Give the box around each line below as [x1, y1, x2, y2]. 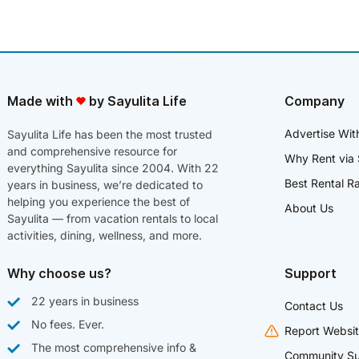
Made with [7, 92, 76, 109]
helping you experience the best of [7, 194, 190, 208]
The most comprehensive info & [31, 340, 196, 354]
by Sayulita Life [86, 92, 187, 109]
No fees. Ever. [31, 317, 104, 331]
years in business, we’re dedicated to [7, 177, 203, 192]
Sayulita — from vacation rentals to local [7, 211, 218, 225]
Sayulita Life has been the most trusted [7, 127, 212, 141]
